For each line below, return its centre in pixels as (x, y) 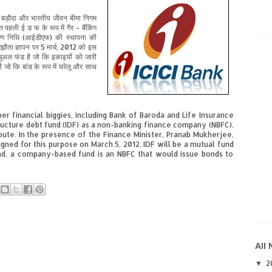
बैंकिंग (89, 28)
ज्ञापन (23, 47)
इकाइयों (62, 57)
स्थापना (76, 38)
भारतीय (40, 18)
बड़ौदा (9, 18)
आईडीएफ (38, 38)
